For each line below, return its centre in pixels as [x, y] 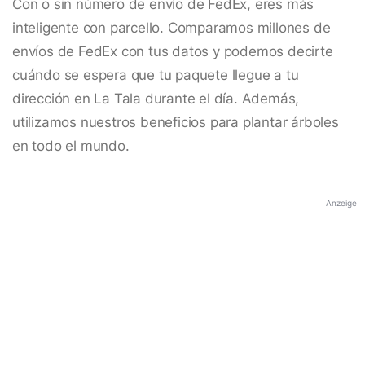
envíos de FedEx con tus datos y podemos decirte [173, 52]
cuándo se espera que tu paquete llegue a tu [156, 75]
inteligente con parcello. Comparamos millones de [172, 28]
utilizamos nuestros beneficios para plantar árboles [176, 123]
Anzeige [341, 203]
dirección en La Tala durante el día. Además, [156, 99]
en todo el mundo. [71, 146]
